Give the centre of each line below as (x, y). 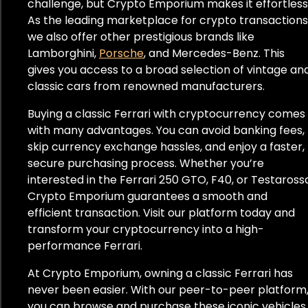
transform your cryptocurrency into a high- (146, 229)
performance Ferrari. (85, 245)
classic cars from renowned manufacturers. (146, 86)
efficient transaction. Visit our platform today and (161, 212)
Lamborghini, (63, 53)
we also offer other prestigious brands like (141, 36)
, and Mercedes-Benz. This (214, 53)
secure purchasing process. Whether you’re (146, 163)
